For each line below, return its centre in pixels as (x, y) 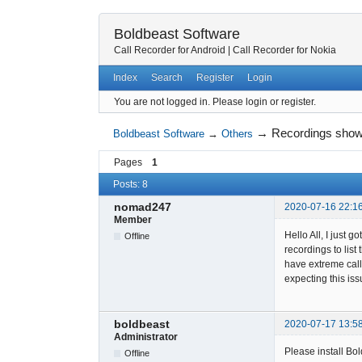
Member (133, 220)
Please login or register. (264, 101)
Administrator (146, 337)
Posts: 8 (130, 185)
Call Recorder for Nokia (284, 51)
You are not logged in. (162, 101)
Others (238, 134)
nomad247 (143, 207)
